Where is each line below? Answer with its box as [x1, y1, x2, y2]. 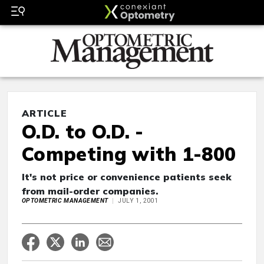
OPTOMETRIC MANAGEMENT [22, 197, 108, 205]
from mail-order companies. [22, 185, 159, 197]
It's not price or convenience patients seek [22, 171, 232, 183]
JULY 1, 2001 [118, 197, 159, 205]
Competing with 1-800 [22, 142, 236, 166]
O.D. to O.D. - [22, 120, 144, 144]
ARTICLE [22, 107, 67, 120]
